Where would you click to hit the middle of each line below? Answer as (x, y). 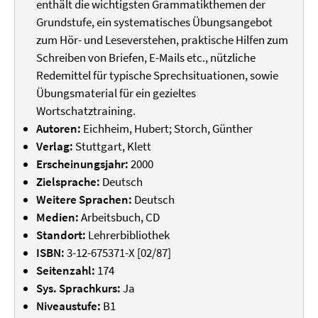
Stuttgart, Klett (113, 146)
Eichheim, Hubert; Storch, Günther (168, 128)
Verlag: (56, 146)
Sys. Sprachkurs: (79, 288)
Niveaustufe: (70, 306)
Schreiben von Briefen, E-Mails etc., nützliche (146, 57)
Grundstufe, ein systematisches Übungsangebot (154, 22)
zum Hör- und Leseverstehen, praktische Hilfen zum (162, 40)
